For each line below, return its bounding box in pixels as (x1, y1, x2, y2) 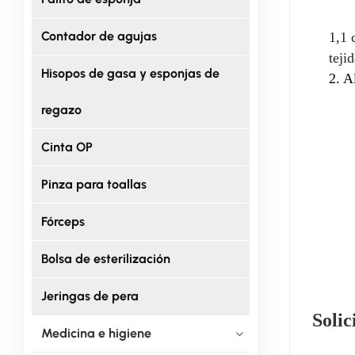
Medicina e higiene (40, 325, 151, 341)
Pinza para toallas (40, 176, 147, 192)
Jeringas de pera (40, 288, 139, 303)
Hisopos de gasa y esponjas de (40, 65, 219, 81)
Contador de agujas (40, 28, 157, 44)
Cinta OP (40, 139, 93, 155)
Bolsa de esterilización (40, 250, 170, 266)
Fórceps (40, 213, 85, 229)
